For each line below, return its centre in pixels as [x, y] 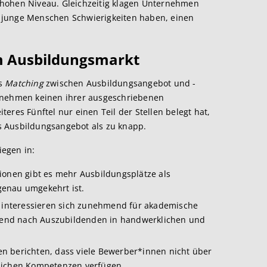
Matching [24, 83]
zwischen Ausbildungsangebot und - [119, 83]
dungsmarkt [95, 59]
